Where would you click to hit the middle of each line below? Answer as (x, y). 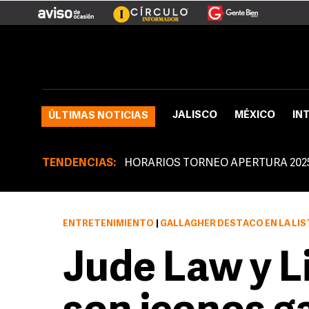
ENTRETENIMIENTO (108, 224)
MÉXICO (255, 116)
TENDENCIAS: (79, 163)
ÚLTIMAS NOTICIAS (98, 116)
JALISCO (195, 116)
